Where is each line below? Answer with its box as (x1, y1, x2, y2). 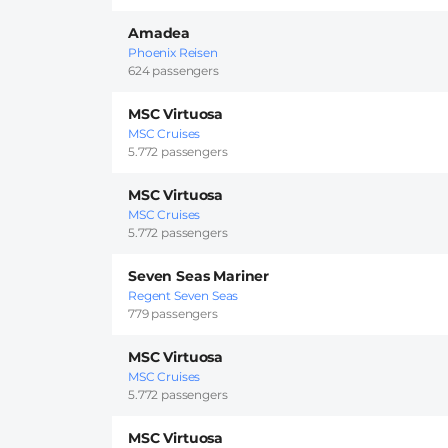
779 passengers (128, 306, 218, 322)
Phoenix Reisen (128, 45, 218, 61)
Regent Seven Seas (128, 288, 239, 304)
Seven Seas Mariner (128, 267, 270, 286)
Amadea (128, 24, 191, 43)
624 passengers (128, 63, 219, 79)
